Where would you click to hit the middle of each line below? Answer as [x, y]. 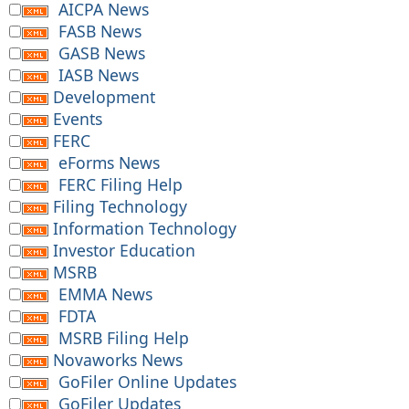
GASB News [101, 53]
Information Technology [144, 229]
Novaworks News [117, 360]
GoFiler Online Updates [147, 382]
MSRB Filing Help [123, 338]
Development [104, 97]
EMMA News [105, 294]
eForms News [109, 163]
